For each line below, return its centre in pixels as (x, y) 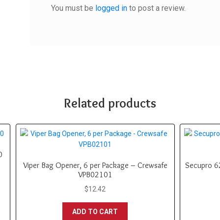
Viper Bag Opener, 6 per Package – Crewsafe (95, 165)
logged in (111, 8)
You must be (73, 8)
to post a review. (156, 8)
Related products (110, 103)
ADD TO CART (95, 212)
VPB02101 (95, 175)
